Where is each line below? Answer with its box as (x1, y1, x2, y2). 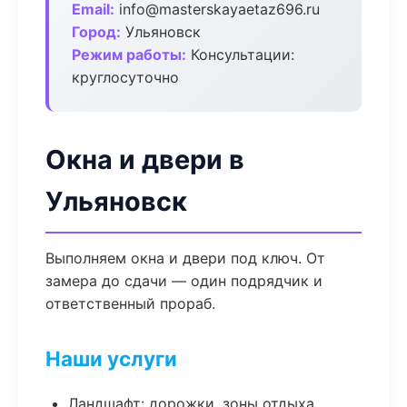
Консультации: (186, 45, 294, 64)
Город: (72, 23, 121, 41)
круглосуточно (72, 68, 179, 86)
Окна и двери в (45, 144, 244, 175)
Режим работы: (72, 45, 186, 64)
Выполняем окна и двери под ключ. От (45, 249, 325, 267)
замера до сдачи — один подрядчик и (45, 272, 323, 290)
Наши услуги (45, 346, 177, 371)
